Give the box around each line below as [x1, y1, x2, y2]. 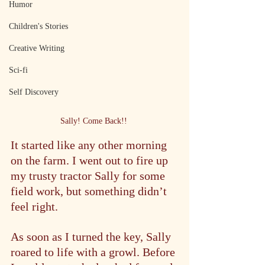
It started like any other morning [11, 138, 170, 151]
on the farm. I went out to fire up [11, 154, 171, 167]
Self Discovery [9, 88, 59, 96]
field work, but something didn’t [11, 185, 170, 198]
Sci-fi [9, 66, 28, 75]
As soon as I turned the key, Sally [11, 230, 174, 243]
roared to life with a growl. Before [11, 245, 178, 258]
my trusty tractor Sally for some [11, 169, 168, 182]
